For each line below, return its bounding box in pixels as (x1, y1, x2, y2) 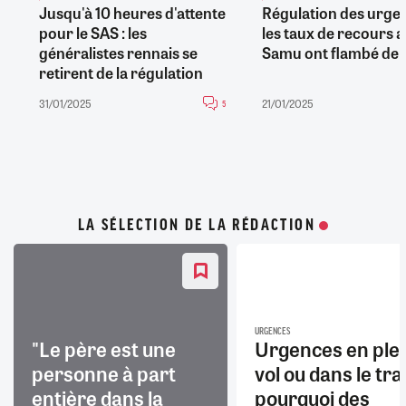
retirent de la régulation (38, 61, 203, 83)
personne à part (32, 358, 176, 388)
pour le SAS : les (38, 21, 147, 43)
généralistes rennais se (38, 41, 198, 63)
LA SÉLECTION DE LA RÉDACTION (77, 216, 316, 235)
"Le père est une (32, 333, 176, 363)
